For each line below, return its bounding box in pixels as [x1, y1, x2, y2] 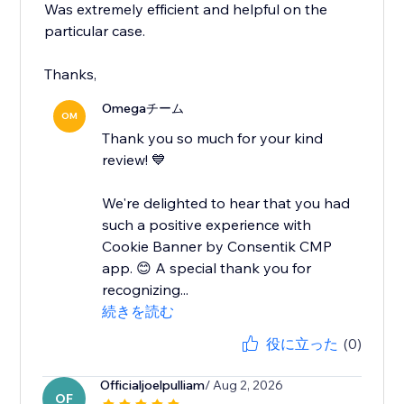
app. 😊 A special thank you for [102, 259, 312, 278]
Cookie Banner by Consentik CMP [102, 237, 333, 256]
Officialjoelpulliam [100, 377, 206, 394]
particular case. [44, 22, 146, 41]
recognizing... [102, 280, 189, 299]
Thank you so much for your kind [102, 129, 324, 148]
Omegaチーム [102, 100, 185, 117]
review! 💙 [102, 151, 167, 170]
